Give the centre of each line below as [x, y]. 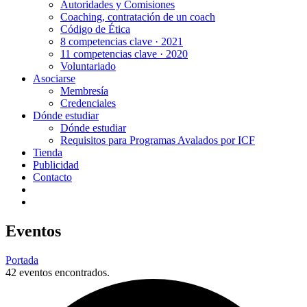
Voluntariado [88, 66]
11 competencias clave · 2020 [124, 54]
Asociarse [54, 78]
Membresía [84, 91]
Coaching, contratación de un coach [138, 17]
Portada [22, 260]
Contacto [52, 177]
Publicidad [56, 165]
